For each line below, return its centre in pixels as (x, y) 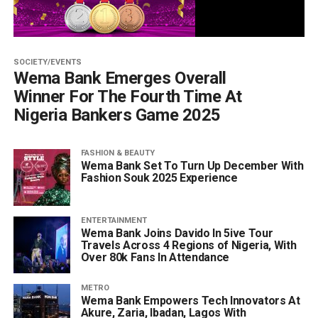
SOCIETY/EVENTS (47, 62)
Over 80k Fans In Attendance (155, 257)
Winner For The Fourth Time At (127, 96)
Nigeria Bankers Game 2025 (117, 115)
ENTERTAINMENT (114, 220)
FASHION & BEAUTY (117, 153)
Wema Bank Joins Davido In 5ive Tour (177, 233)
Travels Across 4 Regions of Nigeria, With (188, 245)
